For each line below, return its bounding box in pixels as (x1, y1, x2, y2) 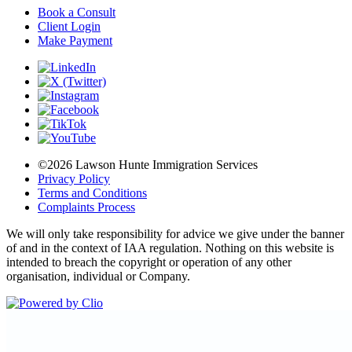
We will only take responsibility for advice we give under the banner (6, 226, 344, 240)
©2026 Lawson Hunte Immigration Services (38, 157, 258, 171)
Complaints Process (38, 200, 135, 214)
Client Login (38, 19, 101, 33)
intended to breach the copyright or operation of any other (6, 255, 291, 269)
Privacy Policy (38, 171, 110, 185)
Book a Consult (38, 5, 115, 19)
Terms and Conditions (38, 185, 147, 200)
